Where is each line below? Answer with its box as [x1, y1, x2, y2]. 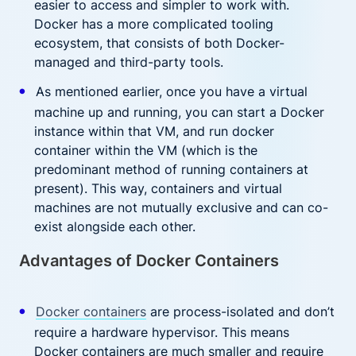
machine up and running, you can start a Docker [34, 104, 325, 120]
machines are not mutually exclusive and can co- [34, 199, 329, 215]
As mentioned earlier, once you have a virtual [35, 83, 308, 99]
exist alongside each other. [34, 219, 196, 234]
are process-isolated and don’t [145, 304, 335, 319]
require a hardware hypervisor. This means [34, 324, 290, 340]
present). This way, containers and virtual [34, 180, 283, 196]
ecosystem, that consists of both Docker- [34, 35, 285, 51]
